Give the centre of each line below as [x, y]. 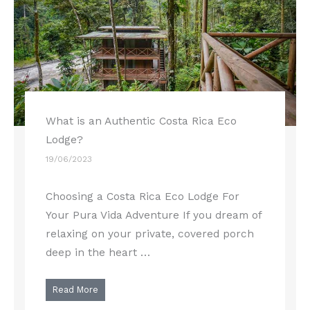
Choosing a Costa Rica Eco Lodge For [143, 196]
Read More [76, 290]
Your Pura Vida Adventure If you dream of [154, 215]
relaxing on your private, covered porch [150, 234]
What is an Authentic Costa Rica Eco [142, 121]
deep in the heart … [98, 252]
